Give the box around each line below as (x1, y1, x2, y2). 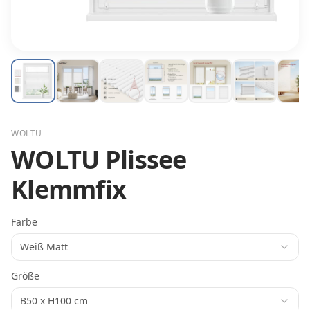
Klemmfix (11, 172, 127, 206)
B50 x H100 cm (20, 294, 88, 307)
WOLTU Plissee (11, 143, 187, 176)
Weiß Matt (20, 240, 68, 253)
